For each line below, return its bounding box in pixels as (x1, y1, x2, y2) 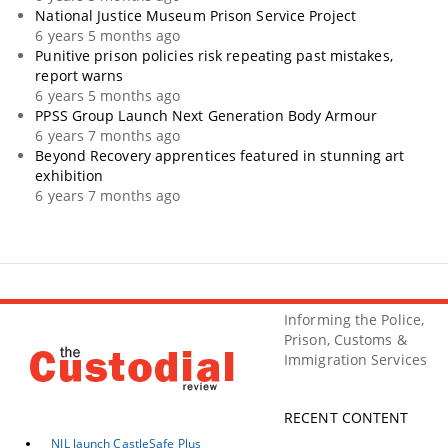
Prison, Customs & (284, 330, 407, 350)
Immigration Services (284, 350, 427, 370)
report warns (35, 66, 124, 86)
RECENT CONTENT (284, 408, 409, 428)
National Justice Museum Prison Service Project (35, 6, 356, 26)
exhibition (35, 166, 104, 186)
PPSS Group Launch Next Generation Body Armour (35, 106, 377, 126)
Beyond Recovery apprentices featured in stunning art (35, 146, 405, 166)
